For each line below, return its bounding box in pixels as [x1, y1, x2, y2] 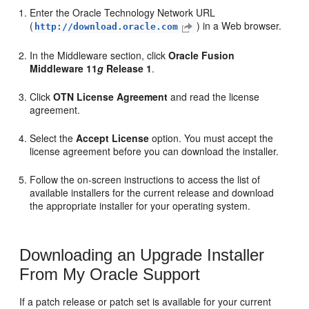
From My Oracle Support [19, 264, 201, 283]
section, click [108, 48, 169, 62]
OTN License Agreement [53, 89, 168, 103]
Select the [30, 130, 77, 145]
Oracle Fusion [168, 48, 235, 62]
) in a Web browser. [197, 18, 282, 32]
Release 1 [106, 61, 152, 75]
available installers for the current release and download [30, 185, 275, 199]
